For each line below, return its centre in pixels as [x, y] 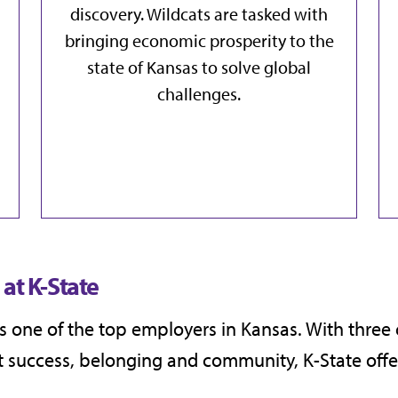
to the [310, 40]
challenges [197, 93]
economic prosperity [209, 40]
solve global [266, 67]
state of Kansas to [154, 67]
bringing [98, 40]
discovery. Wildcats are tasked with [199, 13]
